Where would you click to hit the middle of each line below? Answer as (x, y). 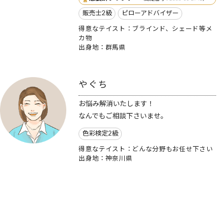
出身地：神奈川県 (106, 159)
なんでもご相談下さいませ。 (123, 116)
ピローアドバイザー (150, 14)
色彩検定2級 (100, 134)
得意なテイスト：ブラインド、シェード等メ (146, 29)
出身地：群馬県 (102, 48)
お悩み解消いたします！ (117, 104)
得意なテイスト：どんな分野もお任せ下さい (146, 150)
